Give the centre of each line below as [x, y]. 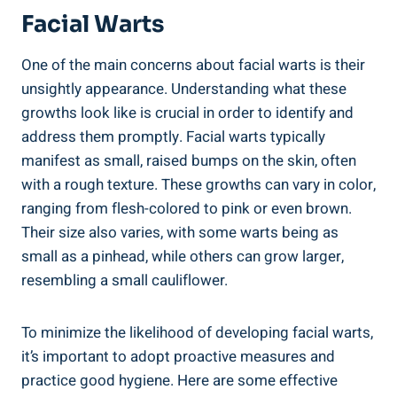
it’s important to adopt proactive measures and [178, 357]
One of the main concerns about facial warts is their [193, 66]
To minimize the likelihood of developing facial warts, [197, 333]
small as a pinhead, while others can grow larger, [183, 257]
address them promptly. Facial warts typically [173, 137]
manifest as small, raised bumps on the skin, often [189, 161]
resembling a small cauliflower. [125, 281]
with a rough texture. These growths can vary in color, [198, 185]
